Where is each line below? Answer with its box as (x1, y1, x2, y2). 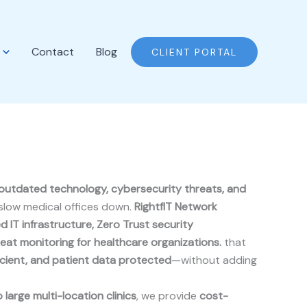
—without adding (171, 253, 257, 267)
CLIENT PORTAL (151, 45, 237, 58)
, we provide (136, 288, 199, 303)
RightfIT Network (134, 199, 217, 214)
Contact (32, 44, 74, 59)
